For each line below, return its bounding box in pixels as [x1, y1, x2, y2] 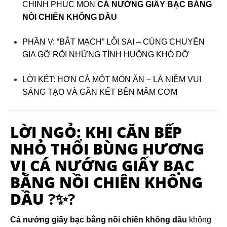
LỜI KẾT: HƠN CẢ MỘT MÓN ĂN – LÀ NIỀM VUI [22, 75, 201, 84]
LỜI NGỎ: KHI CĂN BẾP [10, 122, 182, 142]
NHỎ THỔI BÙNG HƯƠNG [10, 138, 204, 159]
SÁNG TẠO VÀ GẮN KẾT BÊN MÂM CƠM [22, 88, 177, 96]
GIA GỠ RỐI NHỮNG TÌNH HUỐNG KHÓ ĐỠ [22, 50, 189, 59]
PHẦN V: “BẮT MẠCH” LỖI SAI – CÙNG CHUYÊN [22, 37, 205, 46]
